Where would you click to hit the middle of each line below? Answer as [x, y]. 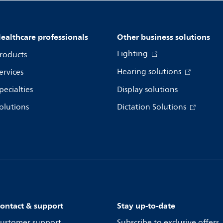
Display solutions [147, 90]
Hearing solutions [150, 72]
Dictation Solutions [153, 107]
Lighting [133, 54]
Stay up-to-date [146, 206]
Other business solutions [164, 37]
